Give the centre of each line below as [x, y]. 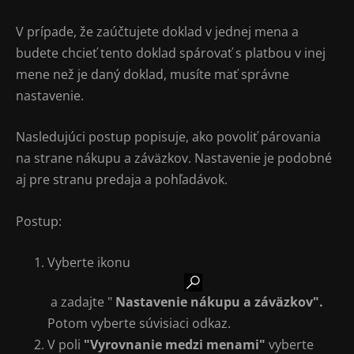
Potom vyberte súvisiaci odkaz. [139, 324]
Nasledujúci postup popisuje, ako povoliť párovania [168, 137]
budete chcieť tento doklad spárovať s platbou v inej [171, 53]
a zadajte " [81, 302]
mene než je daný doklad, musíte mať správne [153, 74]
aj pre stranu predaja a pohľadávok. [122, 180]
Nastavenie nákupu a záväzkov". [219, 302]
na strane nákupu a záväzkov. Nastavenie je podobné [174, 158]
